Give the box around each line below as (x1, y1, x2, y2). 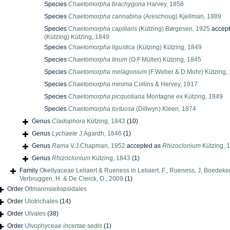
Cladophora (52, 118, 85, 125)
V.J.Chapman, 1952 (69, 142, 125, 150)
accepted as (125, 142, 162, 150)
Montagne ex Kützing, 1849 (145, 93, 223, 101)
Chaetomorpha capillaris (68, 25, 137, 33)
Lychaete (52, 130, 78, 138)
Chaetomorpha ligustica (68, 44, 135, 51)
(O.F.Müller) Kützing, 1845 (127, 56, 201, 64)
